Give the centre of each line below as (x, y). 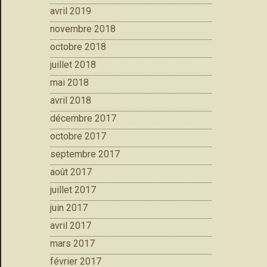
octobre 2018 (78, 47)
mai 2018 (69, 83)
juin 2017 (69, 208)
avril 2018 (71, 101)
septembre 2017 (85, 154)
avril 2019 (71, 11)
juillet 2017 (73, 190)
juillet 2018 (73, 65)
